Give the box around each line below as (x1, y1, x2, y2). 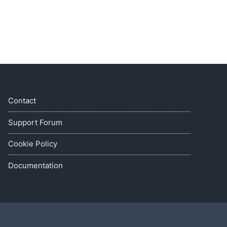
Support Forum (8, 117, 62, 127)
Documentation (8, 161, 63, 171)
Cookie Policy (8, 139, 57, 149)
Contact (8, 95, 36, 105)
